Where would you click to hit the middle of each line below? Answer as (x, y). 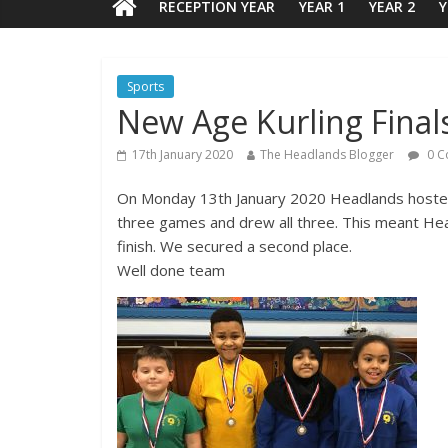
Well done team (171, 269)
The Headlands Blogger (327, 154)
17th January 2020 (182, 154)
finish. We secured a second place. (234, 245)
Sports (145, 86)
